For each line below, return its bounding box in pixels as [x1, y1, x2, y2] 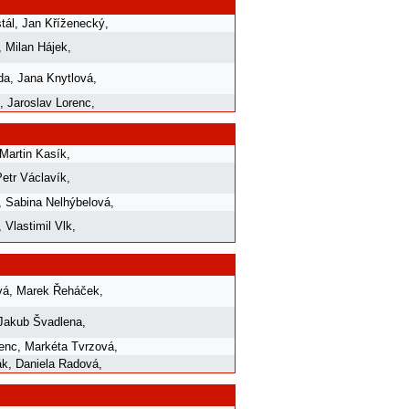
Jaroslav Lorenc [7, 95, 91, 110]
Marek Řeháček [16, 283, 100, 298]
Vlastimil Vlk [5, 218, 72, 233]
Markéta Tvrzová [25, 339, 114, 353]
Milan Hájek [5, 39, 68, 54]
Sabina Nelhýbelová [5, 194, 110, 209]
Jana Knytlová [17, 70, 93, 85]
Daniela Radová [16, 356, 99, 371]
